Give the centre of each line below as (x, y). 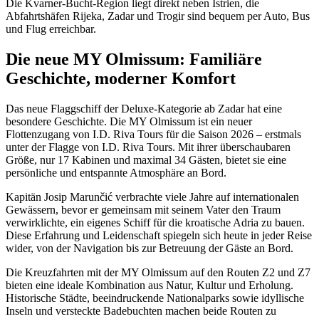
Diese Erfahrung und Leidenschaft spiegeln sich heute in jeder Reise (159, 235)
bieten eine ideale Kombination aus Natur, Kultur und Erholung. (150, 285)
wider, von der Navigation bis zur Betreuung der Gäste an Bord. (150, 248)
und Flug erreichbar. (51, 29)
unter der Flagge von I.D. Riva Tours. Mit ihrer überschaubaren (148, 147)
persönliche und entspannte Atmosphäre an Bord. (116, 172)
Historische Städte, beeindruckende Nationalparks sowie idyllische (155, 298)
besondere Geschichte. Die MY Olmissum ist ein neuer (129, 121)
